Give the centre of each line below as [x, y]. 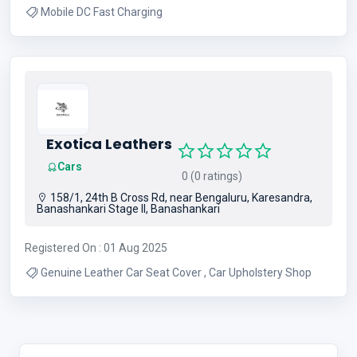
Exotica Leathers [109, 144]
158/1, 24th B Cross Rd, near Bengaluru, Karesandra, [180, 198]
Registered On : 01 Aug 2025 [96, 248]
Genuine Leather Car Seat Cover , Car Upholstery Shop [260, 273]
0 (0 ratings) [210, 176]
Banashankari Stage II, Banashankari [128, 209]
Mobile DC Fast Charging [102, 12]
